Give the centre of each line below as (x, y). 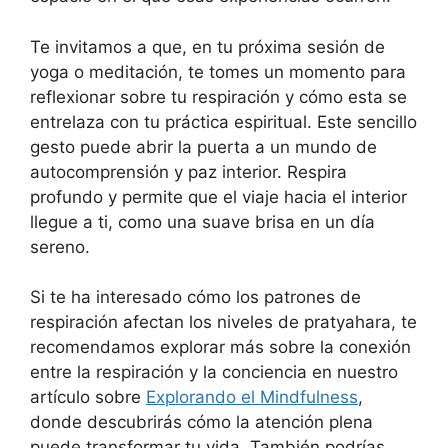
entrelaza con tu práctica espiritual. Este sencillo (223, 121)
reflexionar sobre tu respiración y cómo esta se (218, 96)
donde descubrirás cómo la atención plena (201, 422)
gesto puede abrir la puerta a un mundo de (203, 146)
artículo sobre (88, 397)
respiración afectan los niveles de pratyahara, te (223, 322)
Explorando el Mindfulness (252, 397)
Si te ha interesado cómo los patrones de (195, 297)
